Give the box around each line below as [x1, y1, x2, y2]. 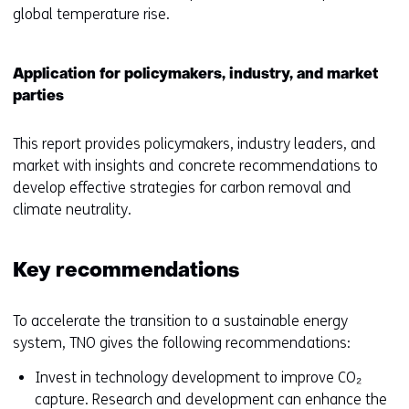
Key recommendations [13, 262, 239, 282]
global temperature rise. [13, 5, 170, 24]
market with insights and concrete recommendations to [13, 157, 378, 175]
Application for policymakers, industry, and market [13, 68, 378, 83]
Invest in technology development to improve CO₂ [35, 369, 362, 387]
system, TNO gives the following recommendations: [13, 334, 351, 352]
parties [13, 89, 64, 105]
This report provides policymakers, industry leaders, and [13, 135, 376, 153]
